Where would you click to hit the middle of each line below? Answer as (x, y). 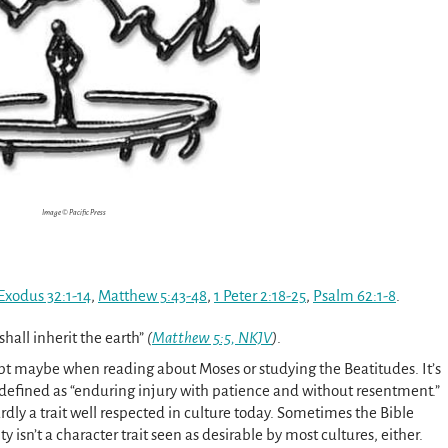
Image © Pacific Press (73, 212)
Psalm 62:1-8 (354, 296)
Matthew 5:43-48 (152, 296)
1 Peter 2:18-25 (260, 296)
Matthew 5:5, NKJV (212, 337)
